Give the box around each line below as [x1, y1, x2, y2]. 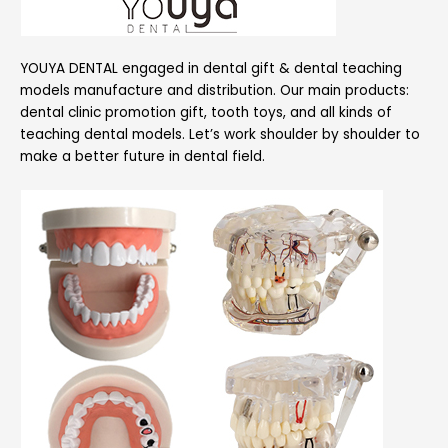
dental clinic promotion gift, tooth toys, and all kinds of [20, 102, 392, 122]
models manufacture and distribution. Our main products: [20, 80, 409, 100]
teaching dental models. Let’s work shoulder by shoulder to [20, 124, 420, 144]
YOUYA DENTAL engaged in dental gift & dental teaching [20, 58, 402, 78]
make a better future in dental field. [20, 146, 265, 166]
